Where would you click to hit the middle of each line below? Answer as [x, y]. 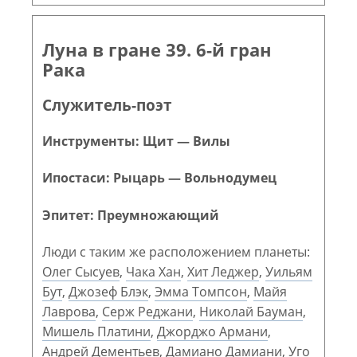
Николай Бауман [251, 311]
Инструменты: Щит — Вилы [136, 141]
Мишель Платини [96, 331]
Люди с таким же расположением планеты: [176, 251]
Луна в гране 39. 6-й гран [157, 50]
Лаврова [69, 311]
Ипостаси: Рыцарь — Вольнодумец [159, 178]
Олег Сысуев [81, 271]
